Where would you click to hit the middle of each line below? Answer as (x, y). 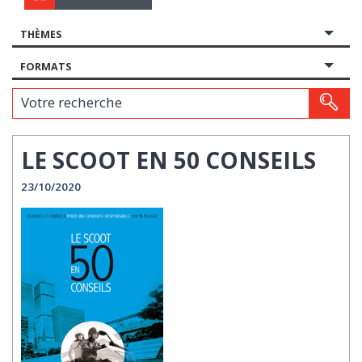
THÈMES (41, 34)
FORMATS (46, 66)
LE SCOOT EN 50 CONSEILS (168, 160)
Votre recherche (38, 95)
